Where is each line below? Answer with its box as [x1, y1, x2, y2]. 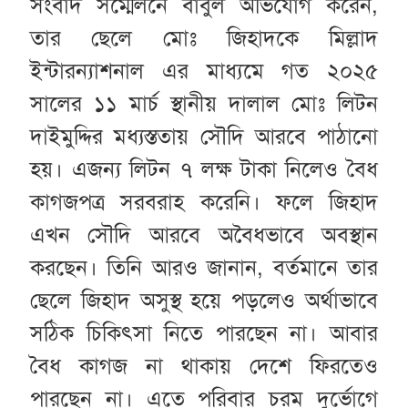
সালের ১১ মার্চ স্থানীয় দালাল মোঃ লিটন [29, 89, 379, 117]
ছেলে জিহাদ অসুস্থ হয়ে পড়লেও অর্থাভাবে [29, 286, 379, 314]
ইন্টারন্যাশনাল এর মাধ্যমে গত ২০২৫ [29, 56, 379, 85]
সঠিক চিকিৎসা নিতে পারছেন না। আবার [29, 319, 379, 347]
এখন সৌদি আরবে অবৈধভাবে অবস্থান [29, 220, 379, 249]
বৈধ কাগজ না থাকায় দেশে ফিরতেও [29, 352, 379, 380]
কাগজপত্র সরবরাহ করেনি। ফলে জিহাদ [29, 188, 379, 216]
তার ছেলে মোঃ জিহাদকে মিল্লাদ [29, 24, 379, 52]
